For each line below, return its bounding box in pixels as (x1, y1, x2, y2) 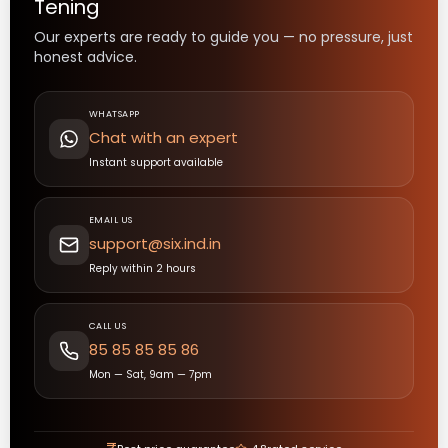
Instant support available (89, 155, 223, 170)
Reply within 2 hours (89, 261, 196, 276)
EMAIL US (89, 214, 133, 226)
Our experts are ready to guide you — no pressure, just (34, 27, 413, 47)
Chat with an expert (89, 127, 238, 148)
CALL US (89, 320, 127, 332)
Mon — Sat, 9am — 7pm (89, 367, 212, 382)
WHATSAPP (89, 108, 140, 120)
